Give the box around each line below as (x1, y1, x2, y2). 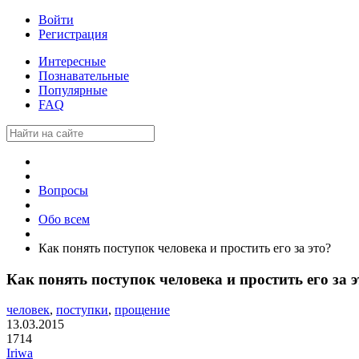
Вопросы (38, 184, 88, 197)
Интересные (38, 54, 106, 68)
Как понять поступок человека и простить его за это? (38, 241, 331, 255)
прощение (115, 303, 170, 317)
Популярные (38, 83, 107, 97)
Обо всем (38, 212, 90, 226)
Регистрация (38, 27, 107, 41)
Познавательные (38, 69, 129, 83)
